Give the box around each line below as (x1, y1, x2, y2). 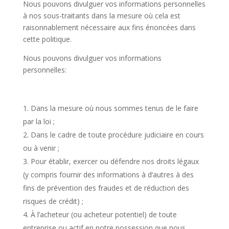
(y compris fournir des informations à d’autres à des (22, 170, 194, 179)
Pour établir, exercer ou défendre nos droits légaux (30, 156, 199, 166)
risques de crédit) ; (22, 196, 83, 206)
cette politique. (22, 34, 72, 44)
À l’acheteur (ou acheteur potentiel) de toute (30, 210, 177, 219)
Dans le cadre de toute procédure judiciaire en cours (30, 130, 204, 140)
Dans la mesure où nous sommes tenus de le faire (30, 103, 198, 113)
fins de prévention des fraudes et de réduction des (22, 183, 189, 193)
